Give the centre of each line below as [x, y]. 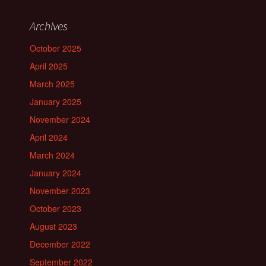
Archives [49, 26]
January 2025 [56, 102]
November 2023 [60, 191]
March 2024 [52, 155]
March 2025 [52, 84]
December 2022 [60, 244]
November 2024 [60, 119]
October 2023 [56, 208]
